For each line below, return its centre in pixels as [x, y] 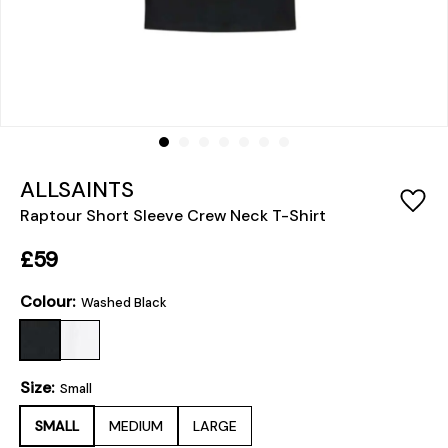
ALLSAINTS [77, 190]
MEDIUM [136, 426]
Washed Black [124, 303]
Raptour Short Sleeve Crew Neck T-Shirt [173, 216]
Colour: [49, 302]
